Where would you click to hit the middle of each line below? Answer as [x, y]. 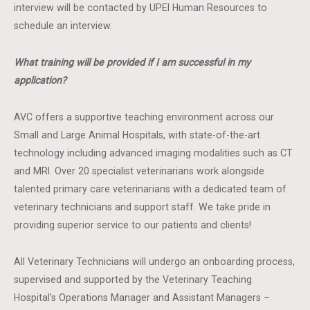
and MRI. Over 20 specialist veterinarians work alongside [139, 171]
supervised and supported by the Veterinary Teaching [133, 280]
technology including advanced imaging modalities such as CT [154, 153]
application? [40, 80]
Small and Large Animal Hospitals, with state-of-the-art [137, 135]
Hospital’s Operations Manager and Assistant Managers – [142, 298]
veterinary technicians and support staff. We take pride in [143, 207]
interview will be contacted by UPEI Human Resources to [141, 8]
